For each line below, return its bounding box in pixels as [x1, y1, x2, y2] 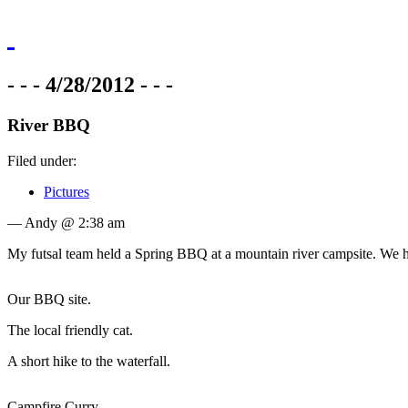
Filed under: [7, 152, 76, 168]
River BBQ [7, 115, 90, 135]
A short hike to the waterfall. [7, 352, 170, 369]
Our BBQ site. [7, 291, 91, 307]
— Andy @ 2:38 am [7, 214, 125, 230]
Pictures [44, 183, 89, 199]
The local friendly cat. [7, 321, 133, 338]
